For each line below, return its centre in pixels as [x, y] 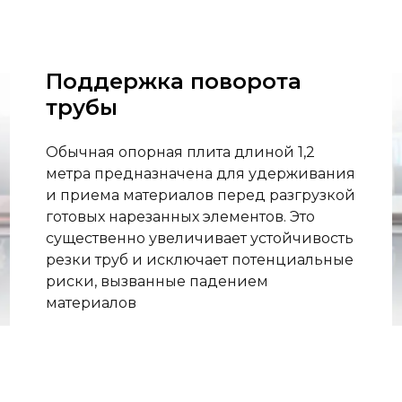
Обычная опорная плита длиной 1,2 [180, 152]
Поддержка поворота [173, 81]
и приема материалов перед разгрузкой [200, 195]
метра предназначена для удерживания [200, 174]
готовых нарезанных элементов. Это [180, 217]
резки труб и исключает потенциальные [199, 260]
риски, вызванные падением [157, 281]
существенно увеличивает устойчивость [199, 238]
